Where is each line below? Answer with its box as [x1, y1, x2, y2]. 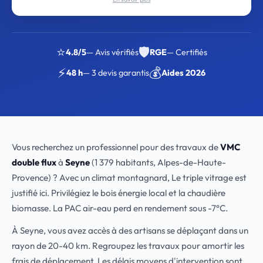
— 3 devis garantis [83, 68, 149, 78]
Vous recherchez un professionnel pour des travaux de [12, 141, 220, 153]
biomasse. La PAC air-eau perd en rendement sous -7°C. [12, 203, 228, 214]
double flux [12, 157, 56, 168]
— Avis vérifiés [86, 47, 139, 58]
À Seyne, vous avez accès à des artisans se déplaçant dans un [12, 225, 248, 236]
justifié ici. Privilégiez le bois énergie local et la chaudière [12, 187, 225, 198]
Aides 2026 [161, 68, 205, 78]
